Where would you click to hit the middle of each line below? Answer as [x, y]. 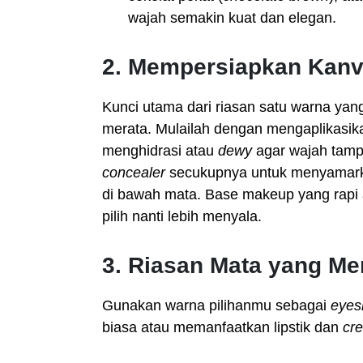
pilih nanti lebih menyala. [182, 216]
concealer [134, 173]
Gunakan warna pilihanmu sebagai [216, 305]
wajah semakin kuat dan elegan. [232, 18]
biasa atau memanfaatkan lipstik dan [222, 327]
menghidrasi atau [160, 151]
